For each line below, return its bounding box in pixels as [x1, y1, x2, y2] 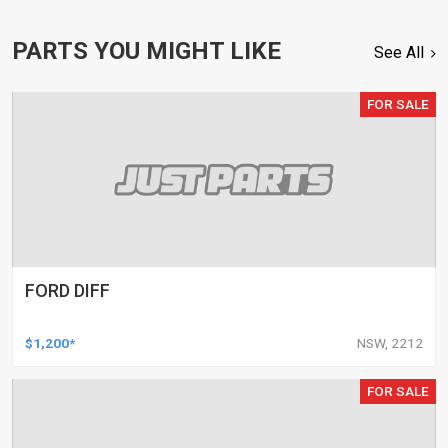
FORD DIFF [25, 280, 110, 301]
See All [374, 43, 425, 62]
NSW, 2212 [357, 335, 423, 351]
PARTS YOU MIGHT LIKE [12, 37, 281, 65]
